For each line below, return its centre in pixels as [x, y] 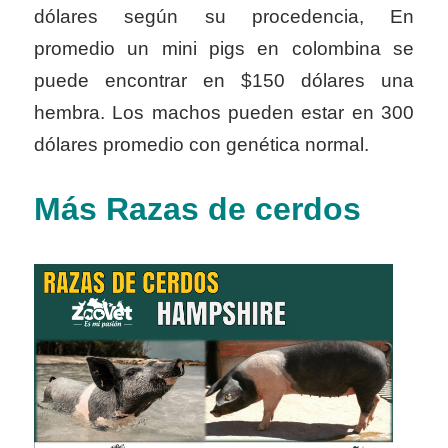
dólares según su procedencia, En [224, 17]
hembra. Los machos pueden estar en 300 [224, 113]
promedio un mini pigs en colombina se [224, 49]
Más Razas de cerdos [202, 208]
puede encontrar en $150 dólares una [224, 81]
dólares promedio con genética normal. [209, 145]
